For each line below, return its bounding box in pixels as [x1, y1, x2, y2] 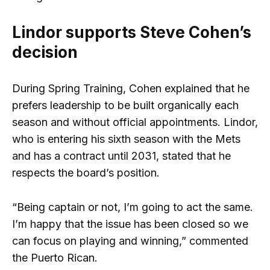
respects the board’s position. [12, 166, 160, 179]
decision [12, 42, 78, 61]
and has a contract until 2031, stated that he [12, 149, 231, 162]
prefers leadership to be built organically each [12, 98, 239, 111]
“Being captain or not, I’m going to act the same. [12, 200, 253, 213]
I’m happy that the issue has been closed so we [12, 217, 248, 230]
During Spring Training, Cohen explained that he [12, 81, 250, 95]
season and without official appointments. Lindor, [12, 115, 258, 128]
